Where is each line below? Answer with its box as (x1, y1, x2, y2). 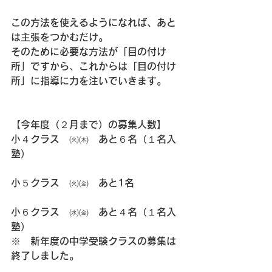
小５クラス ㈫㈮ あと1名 (11, 178, 134, 188)
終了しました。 (11, 251, 79, 260)
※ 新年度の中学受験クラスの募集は (11, 236, 176, 246)
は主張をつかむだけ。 (11, 32, 108, 42)
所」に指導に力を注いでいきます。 (11, 76, 166, 86)
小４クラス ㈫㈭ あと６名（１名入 (11, 134, 176, 144)
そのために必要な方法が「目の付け (11, 47, 166, 56)
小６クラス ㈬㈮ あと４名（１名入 (11, 207, 176, 217)
